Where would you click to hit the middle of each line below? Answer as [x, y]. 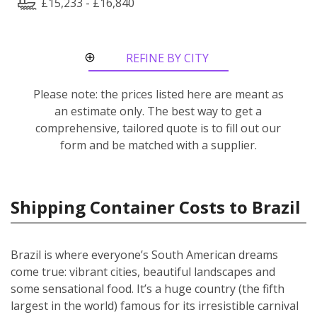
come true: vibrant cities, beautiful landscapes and [143, 271]
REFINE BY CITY [167, 58]
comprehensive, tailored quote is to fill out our [158, 128]
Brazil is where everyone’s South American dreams [144, 254]
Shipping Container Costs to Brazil [156, 207]
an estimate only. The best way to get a [158, 111]
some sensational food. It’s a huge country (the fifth [148, 288]
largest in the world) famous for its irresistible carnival [155, 305]
